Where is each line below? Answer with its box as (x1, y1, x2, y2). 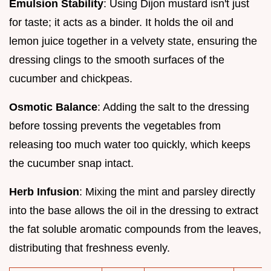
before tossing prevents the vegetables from (9, 119, 221, 132)
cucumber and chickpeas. (9, 72, 132, 85)
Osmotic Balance (9, 100, 97, 113)
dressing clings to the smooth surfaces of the (9, 53, 224, 66)
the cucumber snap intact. (9, 157, 134, 169)
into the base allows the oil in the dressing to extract (9, 204, 258, 217)
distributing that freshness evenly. (9, 241, 170, 254)
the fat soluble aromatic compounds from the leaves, (9, 223, 261, 235)
